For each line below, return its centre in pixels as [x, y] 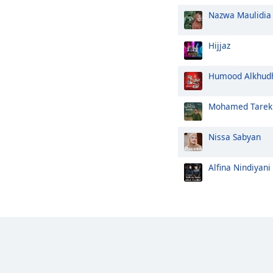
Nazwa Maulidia [240, 15]
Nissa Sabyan [235, 137]
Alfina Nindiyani [239, 167]
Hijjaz [219, 45]
